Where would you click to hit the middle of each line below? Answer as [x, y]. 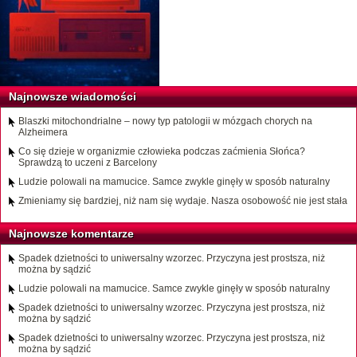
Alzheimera [43, 133]
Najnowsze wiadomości [73, 97]
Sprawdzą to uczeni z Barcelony [88, 163]
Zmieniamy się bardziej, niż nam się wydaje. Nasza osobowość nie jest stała [183, 201]
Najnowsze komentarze [71, 234]
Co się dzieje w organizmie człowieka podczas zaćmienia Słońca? [162, 152]
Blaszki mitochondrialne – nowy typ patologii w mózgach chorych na [165, 122]
